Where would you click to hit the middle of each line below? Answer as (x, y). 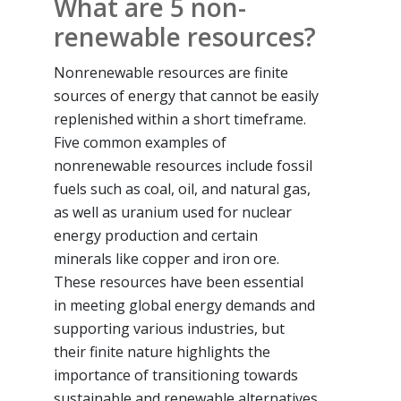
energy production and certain (156, 235)
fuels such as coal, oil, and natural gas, (182, 188)
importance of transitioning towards (176, 375)
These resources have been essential (179, 282)
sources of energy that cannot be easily (186, 95)
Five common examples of (140, 142)
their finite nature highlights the (162, 351)
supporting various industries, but (169, 328)
